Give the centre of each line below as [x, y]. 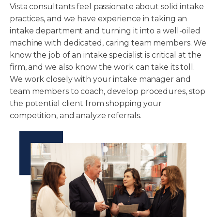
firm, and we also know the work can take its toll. [102, 67]
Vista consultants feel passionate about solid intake [107, 6]
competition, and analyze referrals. [76, 115]
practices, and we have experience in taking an [99, 18]
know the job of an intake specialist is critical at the [106, 55]
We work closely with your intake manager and [100, 79]
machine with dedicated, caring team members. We [108, 43]
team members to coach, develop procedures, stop [108, 91]
